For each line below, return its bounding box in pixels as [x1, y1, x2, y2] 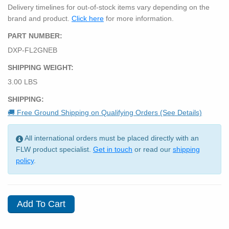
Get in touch [93, 145, 132, 154]
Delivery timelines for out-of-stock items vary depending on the [8, 3, 210, 11]
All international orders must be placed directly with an [23, 134, 199, 143]
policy [16, 156, 34, 165]
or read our [132, 145, 173, 154]
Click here [72, 14, 104, 22]
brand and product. [8, 14, 72, 22]
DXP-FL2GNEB [8, 45, 57, 54]
